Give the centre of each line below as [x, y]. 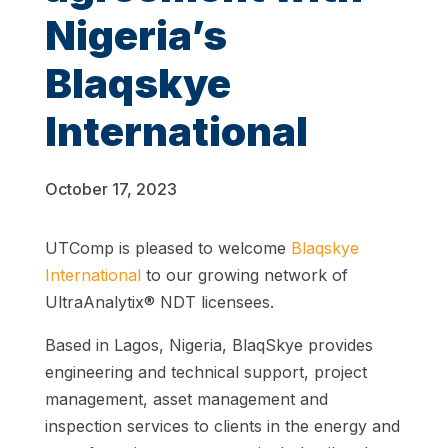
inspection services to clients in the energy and [222, 426]
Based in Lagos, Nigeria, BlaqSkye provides [208, 345]
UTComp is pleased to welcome [167, 248]
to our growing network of [244, 275]
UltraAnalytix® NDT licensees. [159, 302]
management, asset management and [186, 399]
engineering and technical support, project [205, 372]
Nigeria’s [135, 36]
